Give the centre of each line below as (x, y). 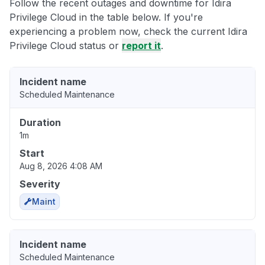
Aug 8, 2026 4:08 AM (61, 166)
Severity (40, 184)
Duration (40, 123)
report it (141, 46)
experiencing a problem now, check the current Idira (128, 32)
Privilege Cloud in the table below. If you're (106, 17)
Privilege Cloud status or (66, 46)
